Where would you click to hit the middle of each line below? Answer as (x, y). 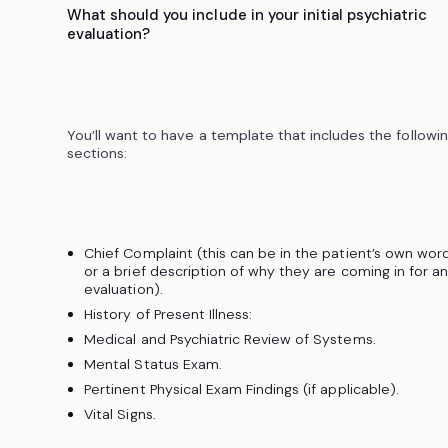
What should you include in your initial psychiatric (247, 14)
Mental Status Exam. (153, 363)
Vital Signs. (120, 414)
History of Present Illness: (168, 313)
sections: (97, 152)
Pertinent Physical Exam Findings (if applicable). (241, 389)
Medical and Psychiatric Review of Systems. (230, 338)
